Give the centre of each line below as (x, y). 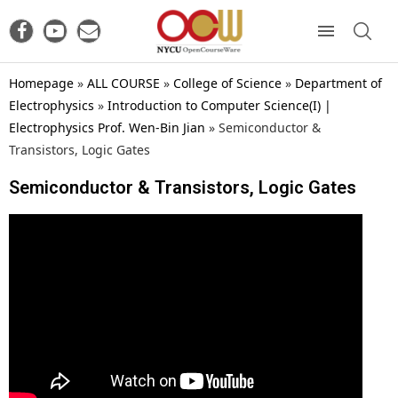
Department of (338, 83)
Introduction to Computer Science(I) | (219, 105)
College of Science (227, 83)
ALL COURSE (123, 83)
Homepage (41, 83)
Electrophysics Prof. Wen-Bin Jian (107, 127)
